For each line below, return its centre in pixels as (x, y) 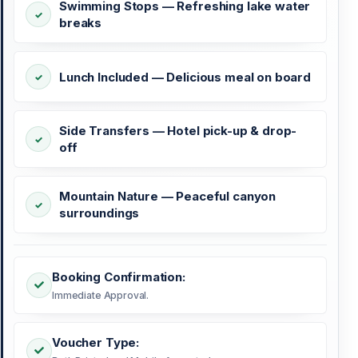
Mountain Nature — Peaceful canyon (168, 197)
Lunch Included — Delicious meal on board (185, 77)
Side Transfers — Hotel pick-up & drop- (178, 131)
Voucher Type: (96, 343)
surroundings (99, 213)
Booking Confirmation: (119, 277)
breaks (81, 23)
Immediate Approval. (101, 296)
